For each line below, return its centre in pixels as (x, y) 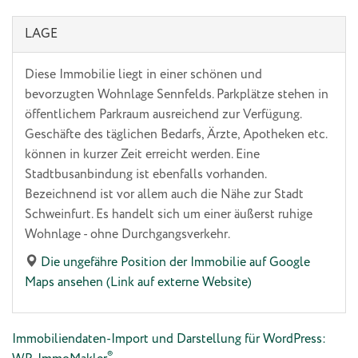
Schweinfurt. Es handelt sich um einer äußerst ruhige (169, 215)
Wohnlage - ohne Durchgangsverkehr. (127, 235)
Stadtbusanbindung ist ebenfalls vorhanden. (145, 175)
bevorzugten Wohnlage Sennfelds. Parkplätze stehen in (177, 95)
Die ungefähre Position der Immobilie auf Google (175, 263)
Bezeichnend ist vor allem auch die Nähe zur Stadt (164, 195)
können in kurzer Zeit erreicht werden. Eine (142, 155)
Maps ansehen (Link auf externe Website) (138, 283)
